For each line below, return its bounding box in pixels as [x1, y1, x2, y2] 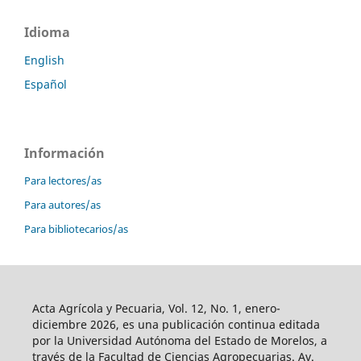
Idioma [24, 23, 70, 41]
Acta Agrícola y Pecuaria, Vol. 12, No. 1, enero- [31, 301, 280, 317]
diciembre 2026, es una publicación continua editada [31, 317, 320, 333]
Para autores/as [24, 197, 101, 213]
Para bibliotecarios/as [24, 222, 128, 237]
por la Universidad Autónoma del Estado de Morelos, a [31, 333, 327, 349]
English [24, 52, 64, 68]
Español [24, 76, 67, 92]
